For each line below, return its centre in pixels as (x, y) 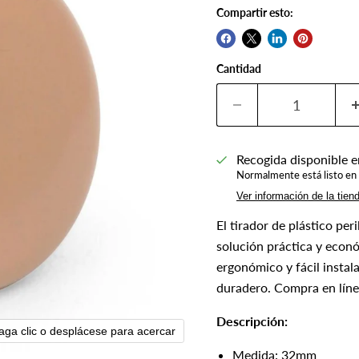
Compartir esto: (255, 12)
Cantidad (239, 69)
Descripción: (252, 321)
